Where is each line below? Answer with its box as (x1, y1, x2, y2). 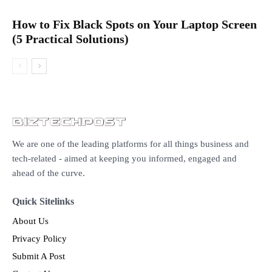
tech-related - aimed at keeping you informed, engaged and (12, 154, 237, 163)
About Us (12, 216, 49, 226)
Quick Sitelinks (12, 196, 74, 206)
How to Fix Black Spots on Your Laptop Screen (12, 17, 257, 31)
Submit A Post (12, 251, 65, 261)
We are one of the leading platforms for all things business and (12, 139, 249, 149)
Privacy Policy (12, 234, 67, 243)
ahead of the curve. (12, 168, 85, 178)
